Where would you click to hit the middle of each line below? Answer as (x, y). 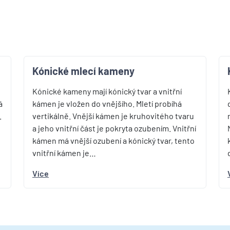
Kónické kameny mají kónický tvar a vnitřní (107, 91)
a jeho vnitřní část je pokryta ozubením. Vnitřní (114, 128)
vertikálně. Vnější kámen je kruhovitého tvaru (113, 116)
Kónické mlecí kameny (83, 71)
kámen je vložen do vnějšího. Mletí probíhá (107, 103)
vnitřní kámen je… (64, 153)
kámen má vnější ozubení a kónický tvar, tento (113, 140)
